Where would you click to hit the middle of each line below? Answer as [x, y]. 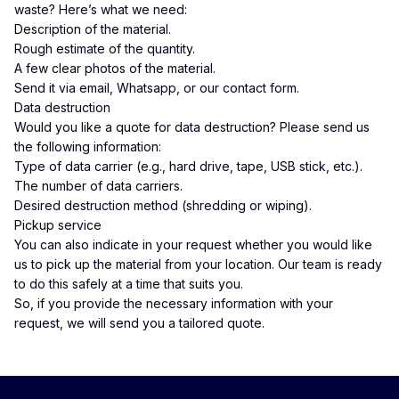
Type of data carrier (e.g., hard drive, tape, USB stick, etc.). [188, 166]
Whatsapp [147, 88]
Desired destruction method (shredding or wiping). [163, 205]
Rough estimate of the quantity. [105, 49]
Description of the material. [93, 29]
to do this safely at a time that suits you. [129, 284]
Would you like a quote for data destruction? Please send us [192, 127]
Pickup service [58, 225]
